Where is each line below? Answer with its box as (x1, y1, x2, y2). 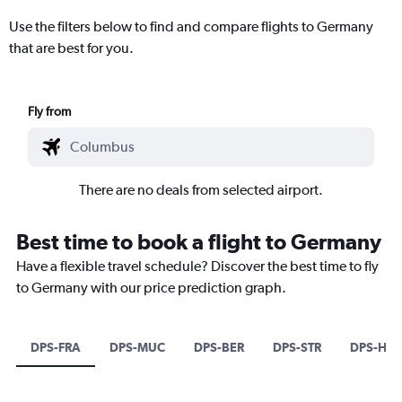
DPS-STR (273, 339, 321, 354)
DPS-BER (194, 339, 244, 354)
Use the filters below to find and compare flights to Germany (9, 17, 373, 35)
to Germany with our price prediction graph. (16, 278, 286, 296)
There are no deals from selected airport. (79, 180, 323, 198)
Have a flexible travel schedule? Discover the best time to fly (16, 257, 379, 275)
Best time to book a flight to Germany (16, 228, 381, 254)
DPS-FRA (31, 339, 81, 354)
